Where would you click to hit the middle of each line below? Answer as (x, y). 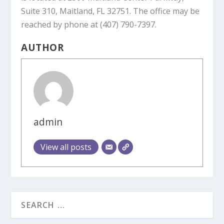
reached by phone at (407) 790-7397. (89, 24)
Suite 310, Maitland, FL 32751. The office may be (110, 11)
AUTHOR (42, 47)
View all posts (66, 147)
